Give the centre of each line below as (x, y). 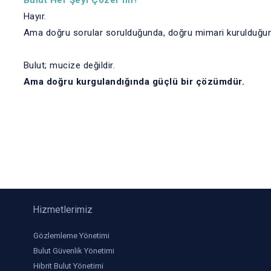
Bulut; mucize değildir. (69, 65)
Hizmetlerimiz (62, 210)
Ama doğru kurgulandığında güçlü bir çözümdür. (134, 82)
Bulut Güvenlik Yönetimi (73, 251)
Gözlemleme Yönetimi (71, 236)
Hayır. (35, 16)
